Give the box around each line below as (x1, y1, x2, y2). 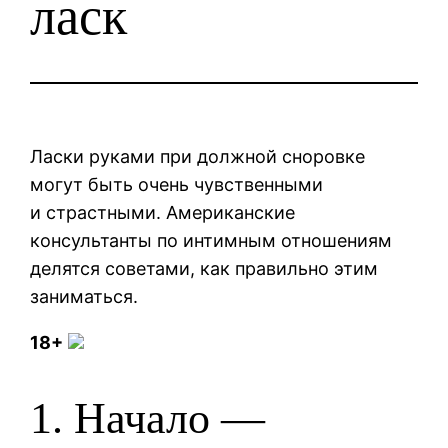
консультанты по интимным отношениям (30, 229, 393, 251)
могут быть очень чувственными (30, 173, 324, 195)
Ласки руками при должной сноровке (30, 145, 366, 167)
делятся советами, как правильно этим (30, 257, 379, 279)
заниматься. (30, 285, 139, 307)
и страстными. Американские (30, 201, 296, 223)
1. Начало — (30, 394, 266, 444)
